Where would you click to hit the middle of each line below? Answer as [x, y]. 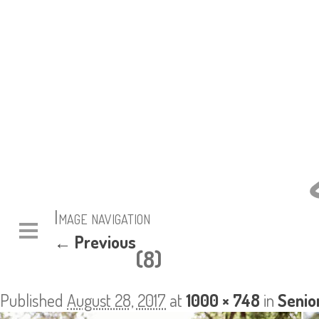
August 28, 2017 [116, 300]
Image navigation [102, 217]
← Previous [95, 242]
